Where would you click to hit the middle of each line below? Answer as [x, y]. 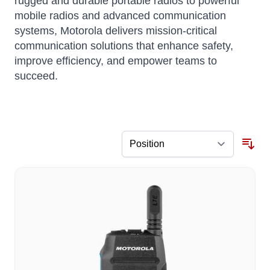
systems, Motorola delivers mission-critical [116, 31]
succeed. [36, 76]
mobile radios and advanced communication [120, 16]
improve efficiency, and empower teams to [116, 61]
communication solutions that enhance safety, [124, 46]
